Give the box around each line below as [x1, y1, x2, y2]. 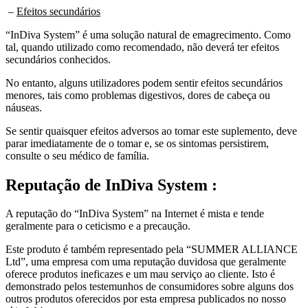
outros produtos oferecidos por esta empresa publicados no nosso [5, 293, 286, 305]
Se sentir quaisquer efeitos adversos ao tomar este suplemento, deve [5, 124, 297, 137]
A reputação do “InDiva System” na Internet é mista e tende [5, 208, 264, 220]
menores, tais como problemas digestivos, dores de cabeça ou [5, 89, 270, 101]
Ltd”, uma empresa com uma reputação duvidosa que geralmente [5, 256, 286, 268]
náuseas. [5, 101, 42, 113]
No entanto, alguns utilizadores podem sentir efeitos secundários [5, 76, 283, 89]
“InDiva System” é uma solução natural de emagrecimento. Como [5, 28, 291, 41]
